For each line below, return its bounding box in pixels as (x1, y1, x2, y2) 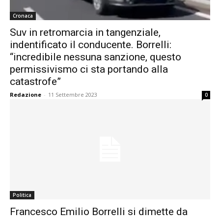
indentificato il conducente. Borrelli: (10, 39, 171, 51)
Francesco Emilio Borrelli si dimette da (10, 206, 188, 218)
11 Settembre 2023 (48, 91, 97, 98)
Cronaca (13, 12, 33, 19)
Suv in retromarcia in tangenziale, (10, 27, 161, 38)
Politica (13, 192, 31, 198)
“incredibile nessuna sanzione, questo (10, 51, 181, 63)
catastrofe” (10, 76, 61, 87)
